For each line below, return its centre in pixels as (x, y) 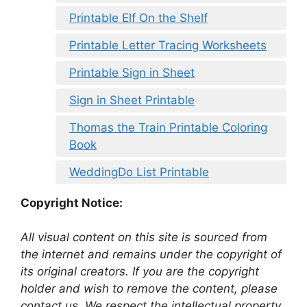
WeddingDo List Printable (139, 172)
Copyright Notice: (72, 202)
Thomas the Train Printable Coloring (168, 127)
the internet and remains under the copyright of (151, 255)
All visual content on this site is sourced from (144, 237)
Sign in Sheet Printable (132, 100)
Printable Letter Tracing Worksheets (168, 45)
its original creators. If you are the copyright (140, 272)
